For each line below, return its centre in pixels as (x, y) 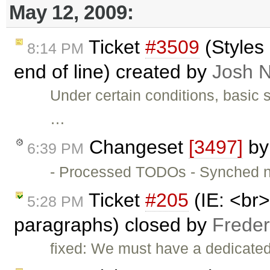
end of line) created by (113, 72)
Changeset (136, 147)
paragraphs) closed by (113, 224)
